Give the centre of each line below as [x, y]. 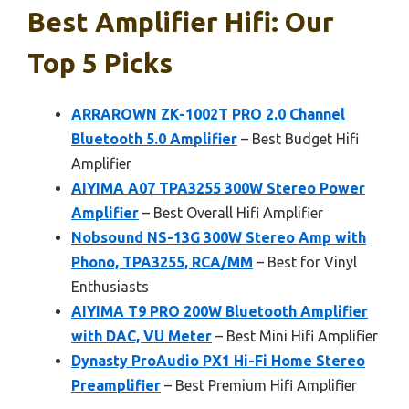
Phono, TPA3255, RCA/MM [162, 262]
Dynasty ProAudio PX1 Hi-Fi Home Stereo [218, 361]
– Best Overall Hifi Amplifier [231, 213]
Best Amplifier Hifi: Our [181, 22]
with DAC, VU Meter [142, 336]
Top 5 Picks [100, 63]
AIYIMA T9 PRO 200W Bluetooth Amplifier [220, 312]
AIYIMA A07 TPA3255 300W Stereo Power [218, 189]
